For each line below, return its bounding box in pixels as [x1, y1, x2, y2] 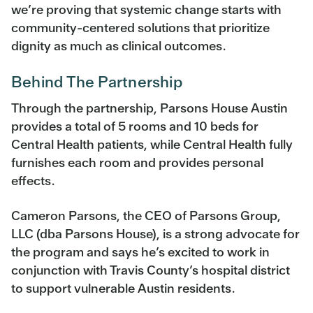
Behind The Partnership [11, 71, 182, 92]
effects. [11, 172, 55, 189]
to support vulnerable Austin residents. [11, 279, 235, 296]
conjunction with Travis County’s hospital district [11, 261, 290, 278]
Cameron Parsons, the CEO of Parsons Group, [11, 207, 281, 224]
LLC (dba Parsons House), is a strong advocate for [11, 225, 300, 242]
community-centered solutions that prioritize [11, 19, 270, 36]
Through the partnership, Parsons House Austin [11, 99, 288, 116]
